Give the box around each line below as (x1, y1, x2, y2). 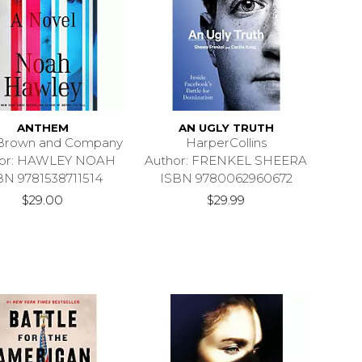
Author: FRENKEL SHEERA (145, 152, 308, 168)
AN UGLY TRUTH (178, 120, 274, 134)
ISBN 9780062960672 (159, 170, 293, 186)
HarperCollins (185, 134, 267, 150)
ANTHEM (16, 120, 69, 134)
